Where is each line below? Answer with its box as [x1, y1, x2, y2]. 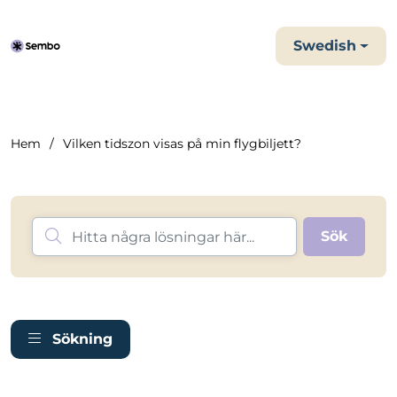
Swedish [293, 37, 357, 54]
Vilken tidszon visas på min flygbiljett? [63, 136, 301, 152]
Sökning [52, 331, 113, 347]
